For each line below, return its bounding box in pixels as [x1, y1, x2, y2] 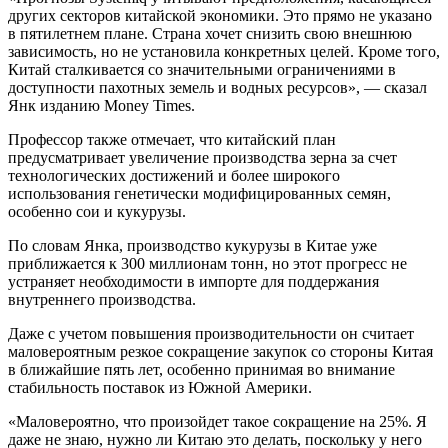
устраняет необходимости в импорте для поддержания [8, 273, 379, 291]
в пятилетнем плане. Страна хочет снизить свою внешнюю [8, 25, 412, 43]
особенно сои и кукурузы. [8, 203, 186, 221]
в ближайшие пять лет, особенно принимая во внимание [8, 361, 395, 379]
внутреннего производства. [8, 291, 196, 309]
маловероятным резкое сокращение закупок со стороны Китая [8, 343, 433, 361]
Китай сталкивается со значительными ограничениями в [8, 61, 396, 79]
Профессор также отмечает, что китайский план [8, 131, 336, 149]
